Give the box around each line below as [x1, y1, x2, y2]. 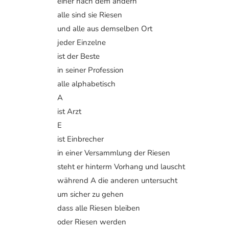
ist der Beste [57, 51, 100, 61]
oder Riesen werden [57, 216, 126, 227]
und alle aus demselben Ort [57, 23, 152, 34]
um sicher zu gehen [57, 189, 124, 199]
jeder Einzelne [57, 37, 106, 48]
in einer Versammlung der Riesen [57, 147, 170, 158]
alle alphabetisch [57, 78, 116, 89]
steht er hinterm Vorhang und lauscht [57, 161, 185, 172]
